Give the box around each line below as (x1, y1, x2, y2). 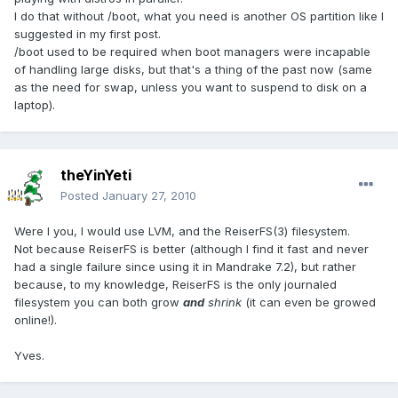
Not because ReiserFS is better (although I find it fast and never (14, 242, 369, 257)
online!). (14, 313, 57, 328)
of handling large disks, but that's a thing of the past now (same (14, 62, 372, 77)
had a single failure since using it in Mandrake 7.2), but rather (14, 259, 356, 275)
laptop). (14, 98, 55, 113)
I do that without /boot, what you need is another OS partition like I (14, 9, 384, 24)
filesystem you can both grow (14, 295, 183, 310)
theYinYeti (60, 166, 131, 185)
